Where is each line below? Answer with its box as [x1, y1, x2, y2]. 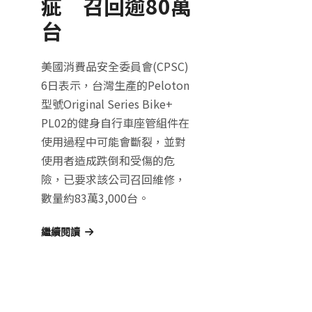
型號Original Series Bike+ [40, 95, 173, 112]
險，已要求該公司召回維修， [40, 170, 186, 187]
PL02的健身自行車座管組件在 [40, 114, 189, 131]
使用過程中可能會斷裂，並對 [40, 132, 186, 150]
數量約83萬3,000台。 [40, 189, 149, 206]
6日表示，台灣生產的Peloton [40, 76, 189, 93]
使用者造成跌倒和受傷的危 [40, 151, 175, 169]
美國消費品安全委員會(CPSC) [40, 57, 189, 75]
